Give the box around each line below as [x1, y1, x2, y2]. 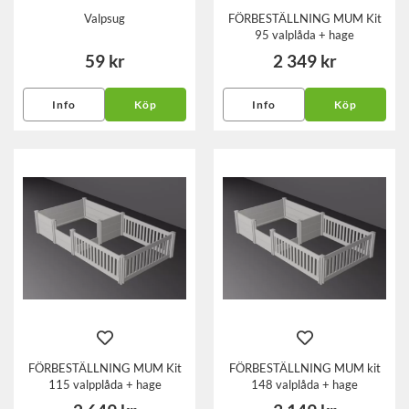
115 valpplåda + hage [47, 376, 162, 392]
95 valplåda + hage [255, 27, 354, 43]
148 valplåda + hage [251, 376, 358, 392]
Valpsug [84, 11, 125, 26]
